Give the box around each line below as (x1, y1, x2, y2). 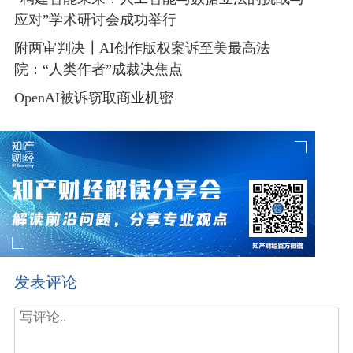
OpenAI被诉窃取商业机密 (13, 91, 173, 106)
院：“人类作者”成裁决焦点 (13, 62, 183, 77)
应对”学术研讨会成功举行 (13, 13, 176, 28)
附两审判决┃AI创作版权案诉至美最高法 (13, 41, 270, 56)
